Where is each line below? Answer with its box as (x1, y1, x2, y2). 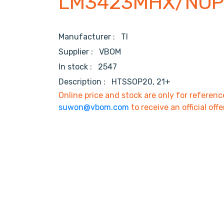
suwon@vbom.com (58, 102, 129, 112)
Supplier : (58, 47, 99, 57)
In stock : (58, 62, 96, 72)
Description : (58, 77, 109, 87)
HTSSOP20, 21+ (111, 77, 170, 87)
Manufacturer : (58, 32, 121, 42)
